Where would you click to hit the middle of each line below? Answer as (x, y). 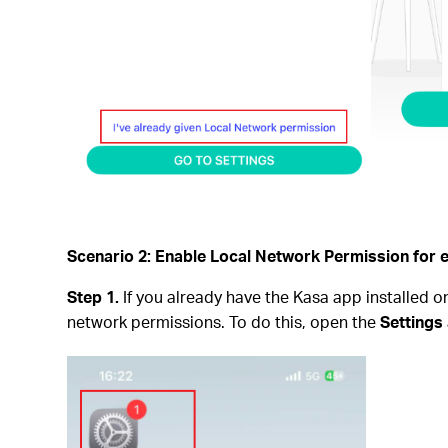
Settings (412, 321)
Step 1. (93, 296)
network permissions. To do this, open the (224, 321)
